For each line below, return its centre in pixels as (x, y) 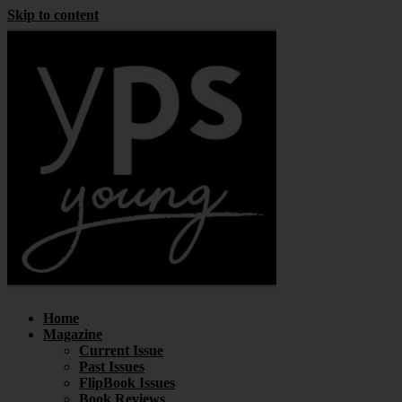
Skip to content (53, 15)
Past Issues (112, 367)
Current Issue (121, 350)
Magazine (73, 334)
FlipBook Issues (127, 383)
